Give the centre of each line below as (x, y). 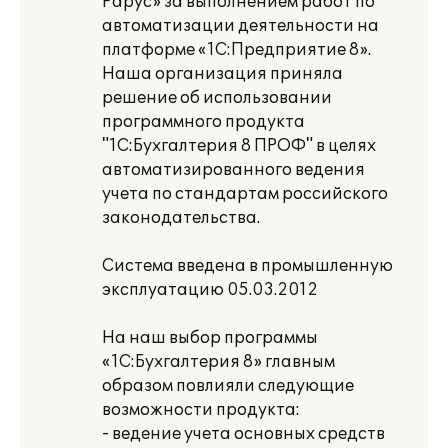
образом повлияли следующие (228, 386)
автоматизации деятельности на (240, 26)
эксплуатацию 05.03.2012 (210, 290)
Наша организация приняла (222, 74)
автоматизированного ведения (233, 170)
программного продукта (203, 122)
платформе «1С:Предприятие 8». (236, 50)
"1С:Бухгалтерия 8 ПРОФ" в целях (239, 146)
